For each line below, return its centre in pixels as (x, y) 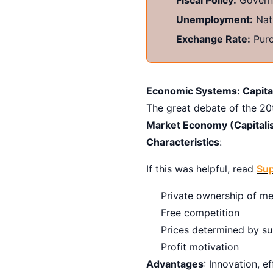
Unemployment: (214, 19)
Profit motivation (200, 246)
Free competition (200, 212)
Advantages (175, 264)
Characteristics (183, 142)
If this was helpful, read (201, 168)
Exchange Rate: (213, 39)
